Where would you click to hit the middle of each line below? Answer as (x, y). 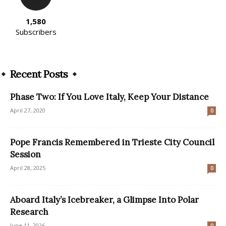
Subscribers (36, 32)
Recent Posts (39, 74)
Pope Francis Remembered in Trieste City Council (112, 143)
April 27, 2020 (28, 110)
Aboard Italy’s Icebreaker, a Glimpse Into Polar (104, 200)
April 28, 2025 (28, 168)
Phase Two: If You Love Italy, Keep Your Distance (109, 97)
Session (25, 155)
